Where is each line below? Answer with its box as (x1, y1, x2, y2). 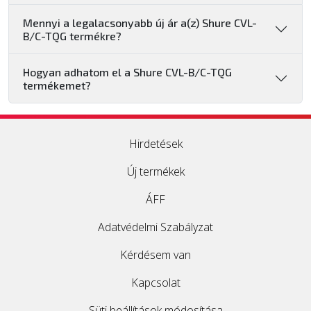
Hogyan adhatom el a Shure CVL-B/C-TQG (23, 65, 233, 78)
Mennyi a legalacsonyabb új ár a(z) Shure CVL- (23, 16, 257, 29)
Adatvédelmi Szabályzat (98, 219, 213, 235)
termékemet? (23, 78, 91, 92)
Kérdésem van (120, 247, 191, 262)
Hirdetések (128, 136, 183, 151)
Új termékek (126, 164, 185, 179)
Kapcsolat (131, 275, 180, 290)
